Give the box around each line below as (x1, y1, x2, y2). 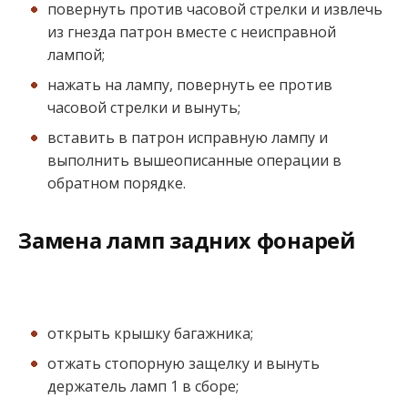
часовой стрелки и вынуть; (47, 97, 240, 118)
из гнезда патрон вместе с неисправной (47, 22, 336, 43)
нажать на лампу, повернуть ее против (47, 75, 332, 96)
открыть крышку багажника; (47, 322, 253, 343)
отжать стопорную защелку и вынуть (47, 352, 320, 373)
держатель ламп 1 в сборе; (47, 375, 239, 396)
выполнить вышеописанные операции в (47, 150, 342, 171)
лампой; (47, 45, 105, 66)
